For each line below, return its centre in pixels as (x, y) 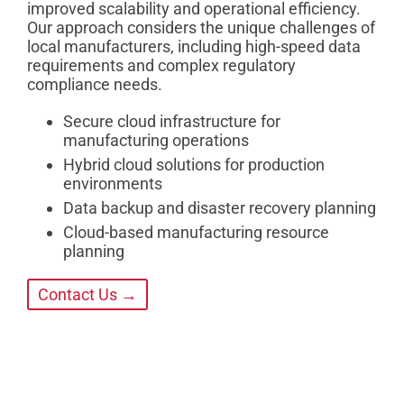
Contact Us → (87, 295)
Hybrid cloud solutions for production (194, 165)
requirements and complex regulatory (161, 66)
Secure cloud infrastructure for (172, 122)
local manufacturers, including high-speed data (194, 47)
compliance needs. (95, 85)
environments (113, 184)
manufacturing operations (156, 141)
